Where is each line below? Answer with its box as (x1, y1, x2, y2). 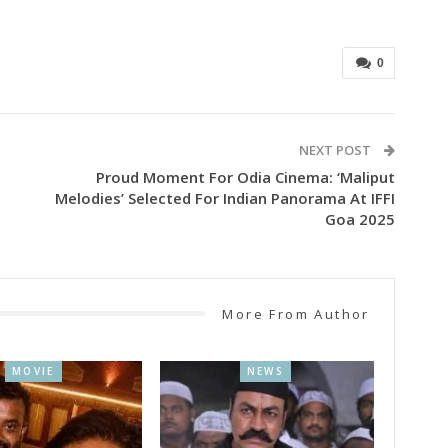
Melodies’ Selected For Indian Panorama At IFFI (54, 187, 395, 208)
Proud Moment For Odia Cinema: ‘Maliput (95, 166, 395, 187)
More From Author (222, 304, 370, 323)
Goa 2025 (324, 208, 395, 229)
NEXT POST (298, 140, 374, 159)
